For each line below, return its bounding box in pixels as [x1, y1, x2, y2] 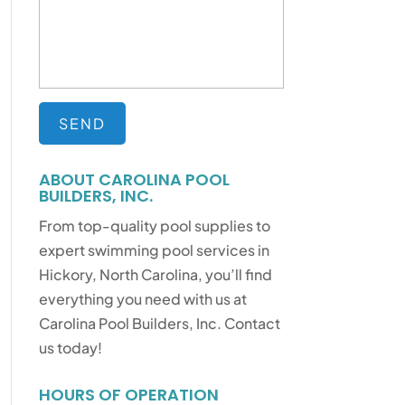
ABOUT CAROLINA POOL [38, 168, 230, 191]
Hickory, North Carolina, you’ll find [38, 265, 272, 284]
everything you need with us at [38, 289, 247, 308]
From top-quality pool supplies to [38, 216, 270, 235]
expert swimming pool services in [38, 240, 269, 259]
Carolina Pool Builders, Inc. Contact [38, 314, 280, 333]
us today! [38, 338, 102, 357]
